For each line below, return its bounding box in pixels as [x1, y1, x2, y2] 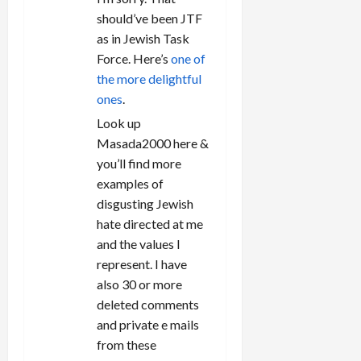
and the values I [97, 235, 180, 251]
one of [171, 50, 205, 66]
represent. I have [97, 255, 187, 272]
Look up [97, 114, 141, 131]
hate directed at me [97, 215, 203, 231]
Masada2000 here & [97, 135, 209, 151]
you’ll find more [97, 155, 181, 171]
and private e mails [97, 316, 199, 332]
